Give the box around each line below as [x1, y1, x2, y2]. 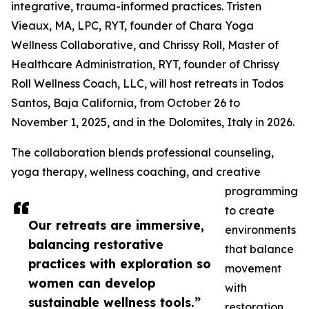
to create [225, 203, 275, 218]
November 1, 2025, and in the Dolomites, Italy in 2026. [11, 115, 295, 130]
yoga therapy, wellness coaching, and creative [11, 165, 261, 179]
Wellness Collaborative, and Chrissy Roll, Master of [11, 38, 279, 52]
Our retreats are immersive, [28, 217, 204, 233]
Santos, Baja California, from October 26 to [11, 96, 240, 110]
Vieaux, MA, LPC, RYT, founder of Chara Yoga [11, 19, 254, 33]
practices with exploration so [28, 256, 211, 272]
